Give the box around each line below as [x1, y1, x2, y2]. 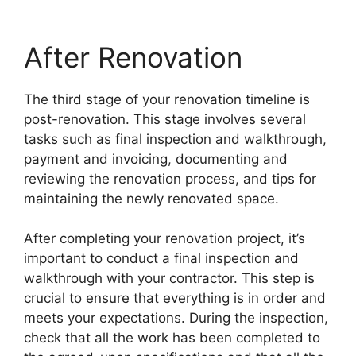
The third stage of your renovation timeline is [24, 91, 310, 107]
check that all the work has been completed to [24, 330, 320, 346]
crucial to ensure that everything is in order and [24, 290, 326, 306]
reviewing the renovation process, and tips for [24, 170, 316, 187]
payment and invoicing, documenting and [24, 150, 288, 167]
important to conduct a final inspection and [24, 250, 299, 266]
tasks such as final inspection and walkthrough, [24, 130, 327, 147]
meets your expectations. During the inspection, [24, 310, 328, 326]
